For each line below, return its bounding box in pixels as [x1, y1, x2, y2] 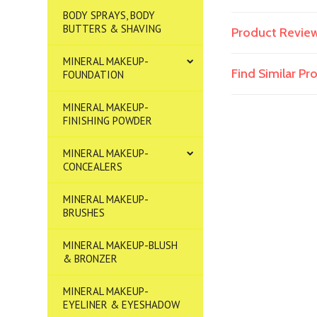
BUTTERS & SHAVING [63, 22, 162, 35]
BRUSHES [63, 206, 105, 219]
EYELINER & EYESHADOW [63, 298, 180, 311]
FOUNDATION [63, 68, 125, 81]
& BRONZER [63, 252, 118, 265]
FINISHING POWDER [63, 114, 153, 127]
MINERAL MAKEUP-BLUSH [63, 238, 178, 252]
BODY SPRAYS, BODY [63, 8, 156, 22]
